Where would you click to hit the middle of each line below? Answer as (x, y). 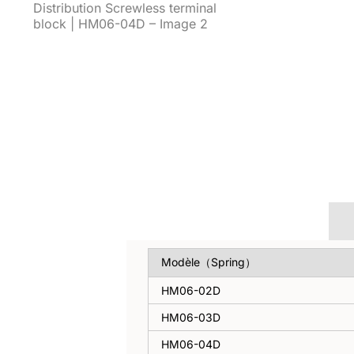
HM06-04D (191, 345)
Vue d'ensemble (228, 221)
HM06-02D (191, 291)
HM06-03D (191, 318)
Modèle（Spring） (209, 262)
